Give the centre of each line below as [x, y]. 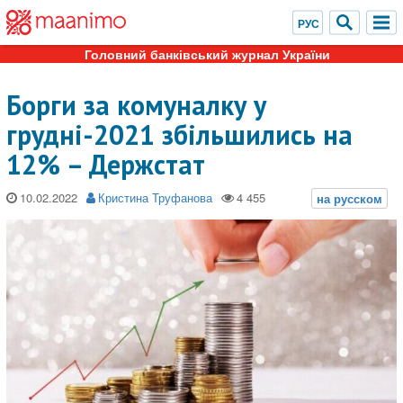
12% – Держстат [106, 164]
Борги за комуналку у [136, 105]
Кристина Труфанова [155, 197]
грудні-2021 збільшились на [179, 134]
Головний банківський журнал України [207, 54]
